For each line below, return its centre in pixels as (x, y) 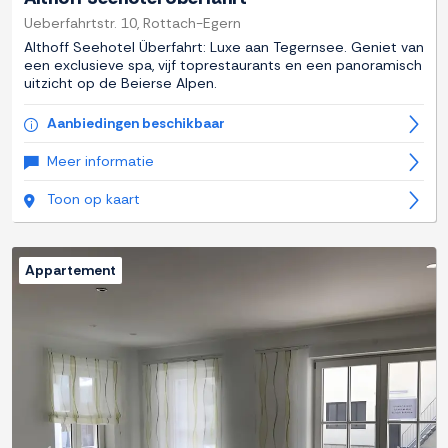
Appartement (70, 270)
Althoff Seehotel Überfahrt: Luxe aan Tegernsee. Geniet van (224, 47)
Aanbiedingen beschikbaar (136, 123)
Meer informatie (100, 161)
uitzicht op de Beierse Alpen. (120, 83)
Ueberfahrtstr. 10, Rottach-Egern (132, 23)
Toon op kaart (93, 199)
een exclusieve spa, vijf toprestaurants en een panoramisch (223, 65)
